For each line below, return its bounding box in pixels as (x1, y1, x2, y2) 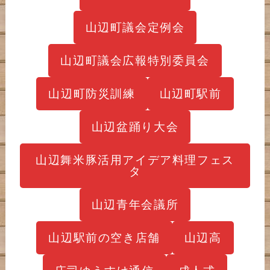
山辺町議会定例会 (85, 20, 185, 34)
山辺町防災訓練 (48, 86, 136, 100)
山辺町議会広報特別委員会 (60, 53, 210, 67)
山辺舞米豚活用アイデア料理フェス (36, 152, 234, 166)
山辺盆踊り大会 (91, 119, 179, 133)
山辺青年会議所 (91, 197, 179, 211)
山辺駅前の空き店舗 (48, 230, 160, 244)
